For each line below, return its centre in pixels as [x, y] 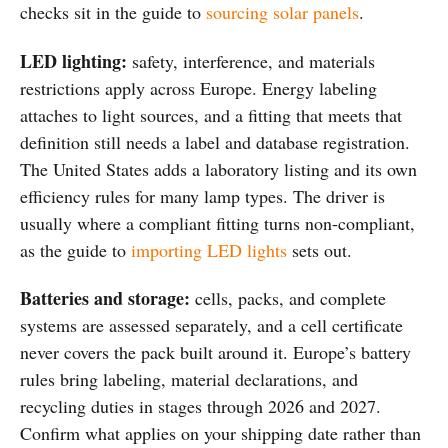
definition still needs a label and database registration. [215, 141]
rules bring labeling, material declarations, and [189, 379]
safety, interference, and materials [251, 60]
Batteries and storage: [105, 298]
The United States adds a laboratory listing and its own [218, 168]
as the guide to [75, 249]
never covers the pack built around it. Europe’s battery [215, 352]
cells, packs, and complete [288, 298]
